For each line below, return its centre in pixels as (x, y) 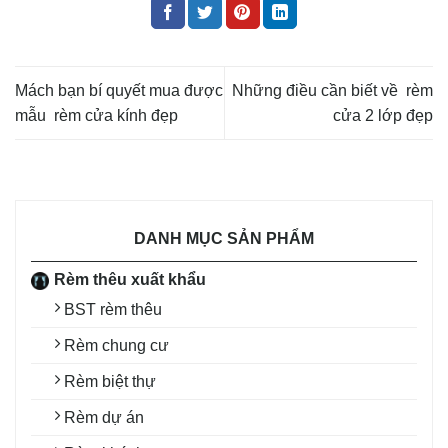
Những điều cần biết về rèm (332, 90)
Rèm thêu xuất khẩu (130, 280)
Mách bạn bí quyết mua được (119, 90)
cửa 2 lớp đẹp (383, 115)
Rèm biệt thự (110, 382)
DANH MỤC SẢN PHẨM (224, 239)
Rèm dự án (104, 418)
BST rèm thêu (113, 310)
